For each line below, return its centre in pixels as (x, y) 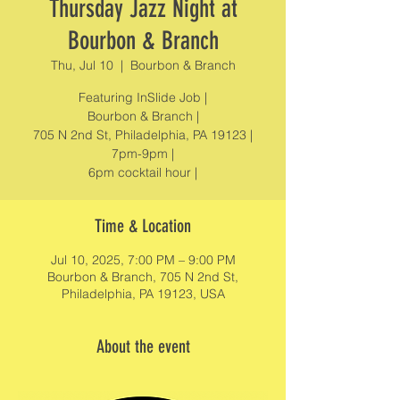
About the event (143, 346)
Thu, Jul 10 (82, 65)
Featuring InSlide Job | (143, 97)
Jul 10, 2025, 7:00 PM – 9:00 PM (143, 260)
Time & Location (143, 226)
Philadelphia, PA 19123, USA (143, 294)
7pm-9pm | (143, 154)
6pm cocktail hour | (143, 172)
